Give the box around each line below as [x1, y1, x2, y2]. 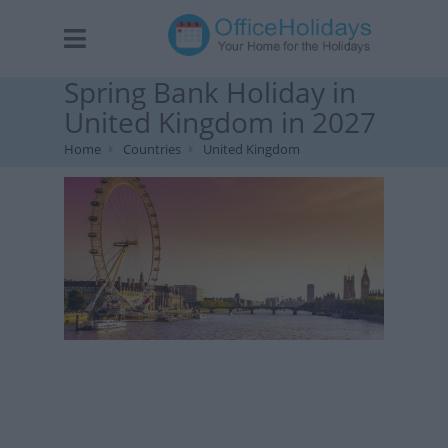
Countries [123, 140, 181, 158]
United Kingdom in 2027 [64, 103, 376, 141]
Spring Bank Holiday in [64, 73, 356, 111]
